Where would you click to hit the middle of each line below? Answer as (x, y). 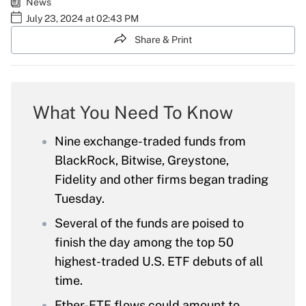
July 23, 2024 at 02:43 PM (82, 18)
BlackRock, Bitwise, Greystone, (142, 161)
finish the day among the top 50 (144, 242)
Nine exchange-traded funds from (150, 141)
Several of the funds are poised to (149, 223)
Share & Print (163, 40)
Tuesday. (80, 199)
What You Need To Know (133, 113)
